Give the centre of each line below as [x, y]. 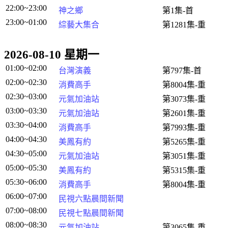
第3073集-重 [184, 99]
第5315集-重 [184, 170]
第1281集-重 [184, 25]
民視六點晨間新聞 [91, 199]
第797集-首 [182, 70]
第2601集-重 [184, 113]
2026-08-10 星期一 [52, 55]
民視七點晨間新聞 [91, 213]
